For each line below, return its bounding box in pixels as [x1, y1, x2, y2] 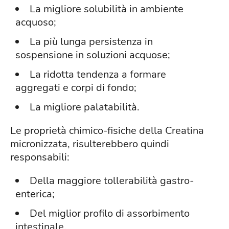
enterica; [15, 187, 55, 201]
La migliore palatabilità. [30, 100, 140, 114]
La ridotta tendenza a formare [30, 67, 166, 81]
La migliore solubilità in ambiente [30, 2, 184, 16]
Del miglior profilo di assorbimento [30, 206, 190, 220]
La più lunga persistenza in [30, 34, 153, 49]
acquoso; [15, 15, 56, 29]
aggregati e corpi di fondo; [15, 80, 136, 95]
